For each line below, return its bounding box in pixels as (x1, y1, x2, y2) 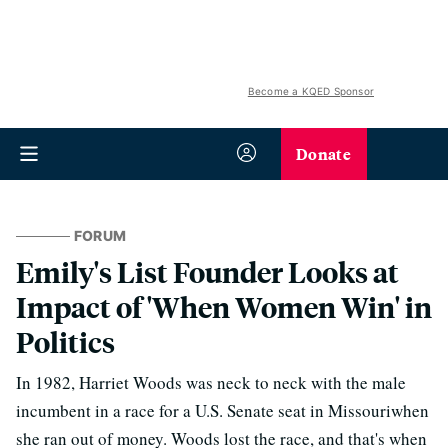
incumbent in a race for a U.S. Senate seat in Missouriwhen (16, 399, 429, 422)
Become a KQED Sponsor (247, 85, 374, 97)
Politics (16, 323, 115, 360)
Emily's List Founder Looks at (16, 253, 399, 290)
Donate (296, 142, 351, 165)
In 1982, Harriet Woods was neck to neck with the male (16, 371, 406, 394)
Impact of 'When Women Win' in (16, 288, 432, 325)
